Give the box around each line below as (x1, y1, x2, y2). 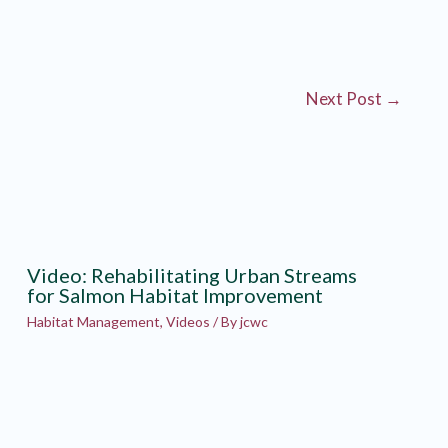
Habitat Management (26, 312, 160, 330)
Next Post (306, 88, 385, 110)
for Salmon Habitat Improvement (26, 282, 323, 307)
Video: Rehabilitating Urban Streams (26, 262, 357, 287)
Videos (165, 312, 210, 330)
